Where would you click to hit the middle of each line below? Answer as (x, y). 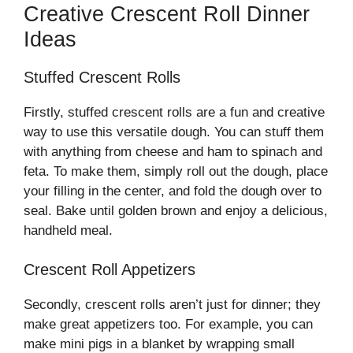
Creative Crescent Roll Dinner (167, 14)
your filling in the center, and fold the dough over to (173, 191)
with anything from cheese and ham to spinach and (173, 151)
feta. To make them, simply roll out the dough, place (176, 171)
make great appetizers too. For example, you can (168, 325)
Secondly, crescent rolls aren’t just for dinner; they (172, 305)
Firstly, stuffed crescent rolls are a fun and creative (174, 112)
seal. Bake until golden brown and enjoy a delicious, (176, 210)
